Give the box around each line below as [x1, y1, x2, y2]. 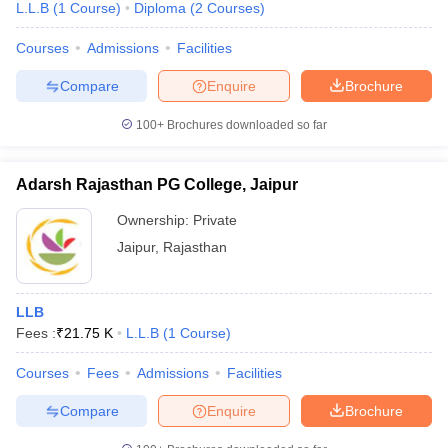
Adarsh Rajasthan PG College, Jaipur [16, 176, 298, 193]
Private [193, 212, 237, 228]
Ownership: [117, 212, 193, 228]
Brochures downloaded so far [164, 118, 327, 132]
